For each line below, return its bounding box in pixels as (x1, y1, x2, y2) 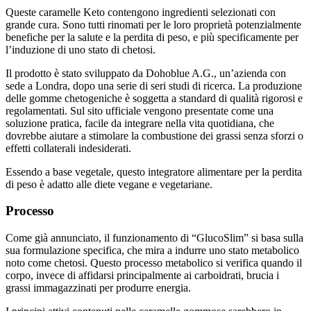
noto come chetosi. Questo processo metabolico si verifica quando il (6, 244, 302, 257)
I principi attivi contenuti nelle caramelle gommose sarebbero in (6, 293, 282, 305)
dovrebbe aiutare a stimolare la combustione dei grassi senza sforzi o (6, 117, 303, 129)
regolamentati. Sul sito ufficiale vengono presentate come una (6, 92, 274, 104)
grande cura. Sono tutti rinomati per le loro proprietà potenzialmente (6, 6, 301, 18)
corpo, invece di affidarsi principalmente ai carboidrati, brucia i (6, 257, 279, 269)
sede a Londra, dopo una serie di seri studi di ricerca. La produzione (6, 67, 302, 79)
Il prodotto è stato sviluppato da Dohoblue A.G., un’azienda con (6, 54, 286, 67)
